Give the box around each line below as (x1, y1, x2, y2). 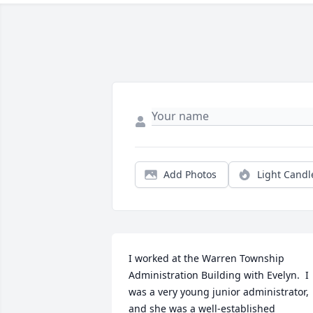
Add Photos (163, 168, 217, 181)
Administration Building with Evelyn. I (129, 268, 309, 282)
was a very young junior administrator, (129, 285, 309, 298)
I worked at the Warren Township (129, 252, 284, 265)
